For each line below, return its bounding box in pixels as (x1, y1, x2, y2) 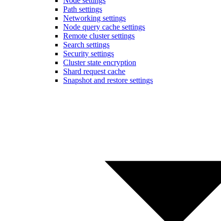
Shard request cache (63, 67, 125, 76)
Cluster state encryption (63, 58, 136, 67)
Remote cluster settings (63, 32, 135, 40)
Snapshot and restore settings (63, 76, 153, 85)
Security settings (63, 49, 114, 58)
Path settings (63, 5, 102, 14)
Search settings (63, 40, 110, 49)
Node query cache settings (63, 23, 145, 32)
